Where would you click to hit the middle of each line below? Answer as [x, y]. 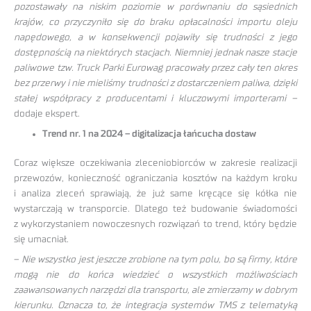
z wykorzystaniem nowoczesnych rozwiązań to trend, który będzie [155, 225]
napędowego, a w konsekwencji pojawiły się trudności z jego [155, 38]
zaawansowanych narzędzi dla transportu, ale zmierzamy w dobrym [155, 291]
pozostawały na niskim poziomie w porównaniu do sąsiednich [155, 7]
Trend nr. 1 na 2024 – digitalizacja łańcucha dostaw [150, 134]
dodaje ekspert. [47, 114]
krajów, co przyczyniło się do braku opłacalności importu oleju [155, 23]
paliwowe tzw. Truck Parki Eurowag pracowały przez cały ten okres [155, 68]
